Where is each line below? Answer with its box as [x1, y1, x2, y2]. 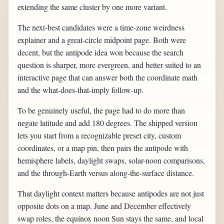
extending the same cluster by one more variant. [17, 1, 167, 12]
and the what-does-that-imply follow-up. [17, 84, 144, 95]
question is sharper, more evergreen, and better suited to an [17, 59, 201, 70]
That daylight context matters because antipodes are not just [17, 188, 204, 199]
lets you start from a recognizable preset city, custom [17, 130, 181, 141]
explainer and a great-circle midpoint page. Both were [17, 34, 186, 45]
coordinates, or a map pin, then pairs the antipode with [17, 142, 188, 153]
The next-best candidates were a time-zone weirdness [17, 22, 185, 33]
